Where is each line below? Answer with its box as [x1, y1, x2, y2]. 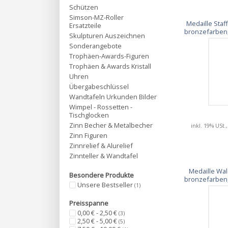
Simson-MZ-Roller [69, 13, 124, 22]
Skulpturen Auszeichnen [69, 31, 145, 40]
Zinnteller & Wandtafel [69, 151, 138, 160]
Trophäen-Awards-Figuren [69, 51, 149, 61]
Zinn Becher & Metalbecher [69, 121, 153, 130]
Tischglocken [69, 110, 109, 120]
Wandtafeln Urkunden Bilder [69, 92, 157, 101]
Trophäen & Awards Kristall [69, 62, 151, 71]
